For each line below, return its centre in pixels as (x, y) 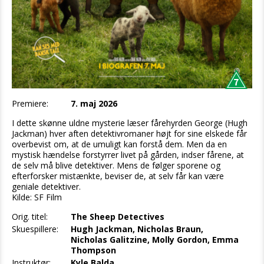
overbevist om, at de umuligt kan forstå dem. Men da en (119, 144)
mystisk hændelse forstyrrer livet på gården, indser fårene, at (128, 154)
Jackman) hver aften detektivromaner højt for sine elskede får (129, 133)
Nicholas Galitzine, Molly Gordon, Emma (155, 239)
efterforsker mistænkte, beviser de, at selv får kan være (118, 176)
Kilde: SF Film (37, 197)
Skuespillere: (35, 229)
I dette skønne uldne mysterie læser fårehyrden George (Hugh (130, 123)
